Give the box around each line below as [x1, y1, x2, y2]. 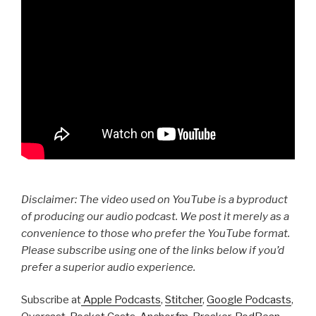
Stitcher [165, 293, 202, 307]
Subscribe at [21, 293, 81, 307]
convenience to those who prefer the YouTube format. [21, 226, 290, 240]
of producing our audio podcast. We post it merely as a [21, 209, 289, 223]
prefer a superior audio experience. [21, 260, 195, 274]
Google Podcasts [207, 293, 291, 307]
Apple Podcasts [81, 293, 161, 307]
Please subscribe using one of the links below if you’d [21, 243, 284, 257]
